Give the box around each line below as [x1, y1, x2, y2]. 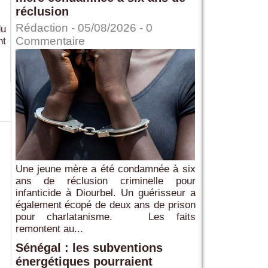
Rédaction [15, 22, 68, 35]
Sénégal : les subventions [15, 241, 163, 255]
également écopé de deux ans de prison [15, 199, 196, 211]
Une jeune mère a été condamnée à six [15, 163, 196, 175]
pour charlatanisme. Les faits [15, 211, 196, 223]
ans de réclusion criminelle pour [15, 175, 196, 187]
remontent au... [15, 223, 83, 235]
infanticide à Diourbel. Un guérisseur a [15, 187, 196, 199]
